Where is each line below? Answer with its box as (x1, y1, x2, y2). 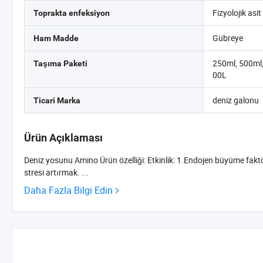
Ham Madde (33, 33, 79, 43)
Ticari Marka (33, 96, 80, 105)
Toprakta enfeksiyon (33, 8, 110, 18)
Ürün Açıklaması (24, 131, 103, 144)
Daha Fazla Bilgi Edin (24, 184, 113, 197)
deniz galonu (213, 95, 259, 106)
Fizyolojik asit (213, 7, 262, 18)
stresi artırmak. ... (82, 167, 89, 178)
